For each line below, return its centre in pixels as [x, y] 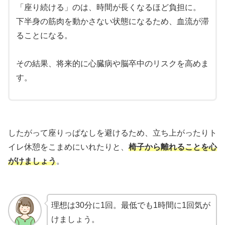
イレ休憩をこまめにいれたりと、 [68, 147]
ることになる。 [44, 35]
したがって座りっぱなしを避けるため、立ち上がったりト [113, 133]
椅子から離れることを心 [173, 147]
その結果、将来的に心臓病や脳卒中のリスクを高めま [112, 63]
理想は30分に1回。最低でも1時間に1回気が [131, 205]
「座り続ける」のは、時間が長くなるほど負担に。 [108, 7]
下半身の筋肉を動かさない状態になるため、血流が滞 [112, 21]
